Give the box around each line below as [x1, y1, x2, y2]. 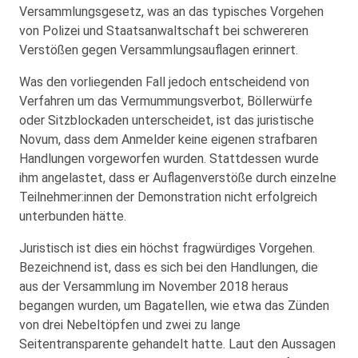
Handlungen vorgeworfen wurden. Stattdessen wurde [19, 150, 319, 166]
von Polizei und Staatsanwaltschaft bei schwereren [19, 22, 308, 38]
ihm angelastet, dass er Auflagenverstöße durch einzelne [19, 169, 336, 185]
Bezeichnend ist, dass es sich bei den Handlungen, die [19, 259, 318, 275]
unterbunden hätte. [19, 208, 126, 224]
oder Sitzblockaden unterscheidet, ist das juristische [19, 112, 314, 128]
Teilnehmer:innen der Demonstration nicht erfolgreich [19, 189, 317, 205]
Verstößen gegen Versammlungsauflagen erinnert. [19, 42, 298, 58]
